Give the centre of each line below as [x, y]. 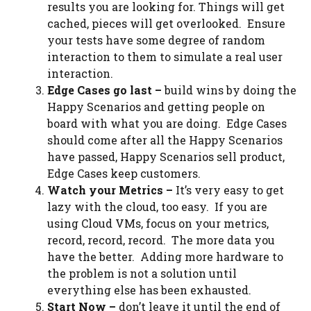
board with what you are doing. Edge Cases [167, 123]
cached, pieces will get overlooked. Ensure [166, 23]
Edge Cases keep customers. [124, 173]
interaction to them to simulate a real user [165, 57]
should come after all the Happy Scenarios [165, 140]
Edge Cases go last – [104, 90]
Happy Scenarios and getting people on [156, 107]
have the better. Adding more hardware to [165, 257]
